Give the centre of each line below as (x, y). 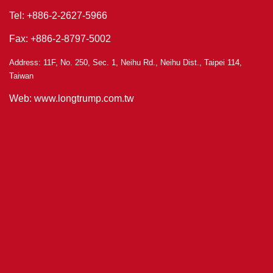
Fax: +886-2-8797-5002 (60, 39)
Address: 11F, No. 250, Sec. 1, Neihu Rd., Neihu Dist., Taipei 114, (126, 63)
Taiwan (21, 76)
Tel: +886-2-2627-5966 (58, 16)
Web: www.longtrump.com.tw (72, 99)
